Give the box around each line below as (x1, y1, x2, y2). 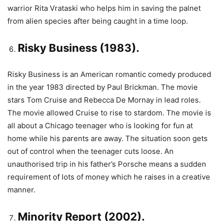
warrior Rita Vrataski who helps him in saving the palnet (7, 3, 201, 13)
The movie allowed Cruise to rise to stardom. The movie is (7, 108, 211, 117)
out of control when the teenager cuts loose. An (7, 147, 174, 156)
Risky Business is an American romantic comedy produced (7, 70, 211, 79)
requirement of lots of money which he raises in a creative (7, 172, 210, 182)
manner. (7, 185, 36, 194)
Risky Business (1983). (18, 41, 140, 54)
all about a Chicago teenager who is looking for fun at (7, 121, 193, 130)
